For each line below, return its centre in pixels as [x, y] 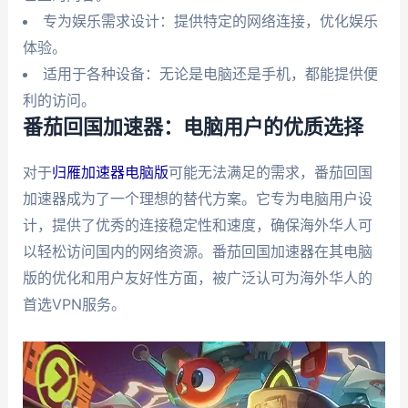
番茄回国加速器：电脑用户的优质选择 [193, 128]
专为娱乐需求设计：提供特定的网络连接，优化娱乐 [210, 21]
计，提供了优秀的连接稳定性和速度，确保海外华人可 [197, 225]
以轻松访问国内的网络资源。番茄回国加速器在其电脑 [197, 252]
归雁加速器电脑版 [110, 173]
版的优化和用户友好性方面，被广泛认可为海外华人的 [197, 278]
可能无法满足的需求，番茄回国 [270, 173]
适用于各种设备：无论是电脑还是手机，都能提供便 [210, 74]
